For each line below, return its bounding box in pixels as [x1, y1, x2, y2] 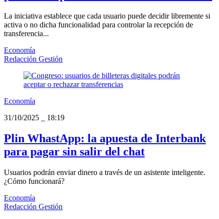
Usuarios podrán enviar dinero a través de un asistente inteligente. [4, 168, 205, 176]
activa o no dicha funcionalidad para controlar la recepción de [4, 21, 193, 29]
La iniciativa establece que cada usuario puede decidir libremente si [4, 12, 210, 21]
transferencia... [4, 29, 49, 38]
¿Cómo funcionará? [4, 176, 65, 185]
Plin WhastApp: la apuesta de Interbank [4, 132, 206, 145]
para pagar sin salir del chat [4, 145, 145, 158]
